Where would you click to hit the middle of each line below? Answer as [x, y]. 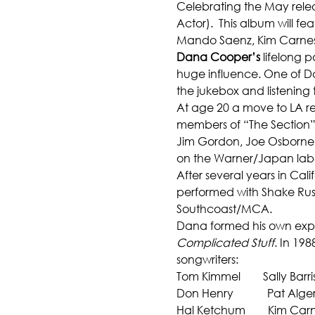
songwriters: [207, 259]
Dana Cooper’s [218, 56]
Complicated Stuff [225, 242]
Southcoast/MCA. [224, 208]
